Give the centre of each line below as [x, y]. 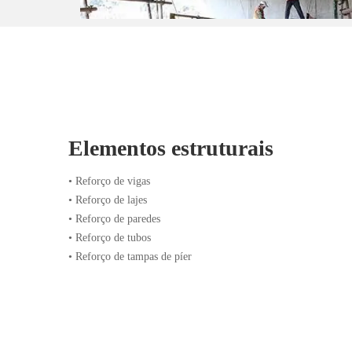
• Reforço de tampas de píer [130, 257]
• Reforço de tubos [110, 238]
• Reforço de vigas [109, 181]
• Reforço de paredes [114, 219]
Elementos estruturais [171, 148]
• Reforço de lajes [108, 200]
